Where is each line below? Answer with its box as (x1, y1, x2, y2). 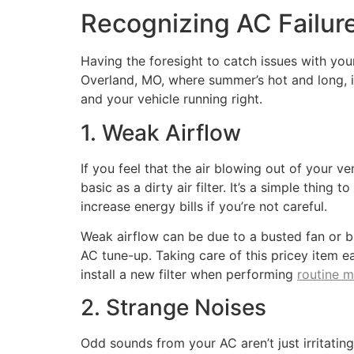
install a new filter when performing (81, 265, 297, 282)
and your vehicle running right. (81, 91, 262, 107)
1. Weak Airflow (81, 119, 241, 146)
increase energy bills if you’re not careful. (81, 198, 327, 214)
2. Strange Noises (81, 294, 266, 322)
